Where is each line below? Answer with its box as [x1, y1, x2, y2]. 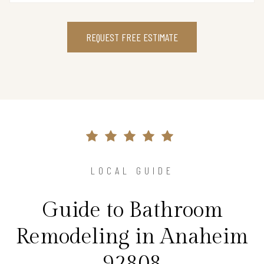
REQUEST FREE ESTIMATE [86, 30, 178, 44]
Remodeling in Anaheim [16, 224, 248, 249]
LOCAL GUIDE [90, 163, 174, 177]
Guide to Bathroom [41, 197, 223, 223]
